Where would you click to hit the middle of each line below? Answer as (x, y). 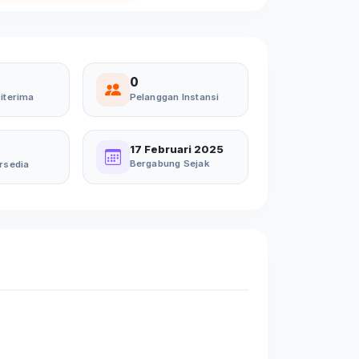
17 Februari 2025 (176, 149)
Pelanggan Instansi (174, 97)
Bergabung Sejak (169, 163)
